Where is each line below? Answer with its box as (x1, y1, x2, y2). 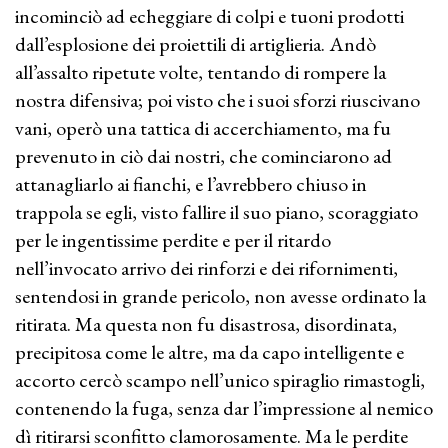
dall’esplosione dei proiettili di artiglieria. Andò (15, 31, 376, 57)
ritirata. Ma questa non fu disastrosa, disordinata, (15, 311, 397, 337)
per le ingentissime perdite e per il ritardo (15, 227, 331, 253)
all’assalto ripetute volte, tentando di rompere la (15, 59, 386, 85)
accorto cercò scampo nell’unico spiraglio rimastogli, (15, 367, 425, 393)
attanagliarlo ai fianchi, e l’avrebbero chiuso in (15, 171, 367, 197)
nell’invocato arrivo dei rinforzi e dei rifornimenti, (15, 255, 398, 281)
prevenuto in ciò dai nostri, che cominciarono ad (15, 143, 392, 169)
